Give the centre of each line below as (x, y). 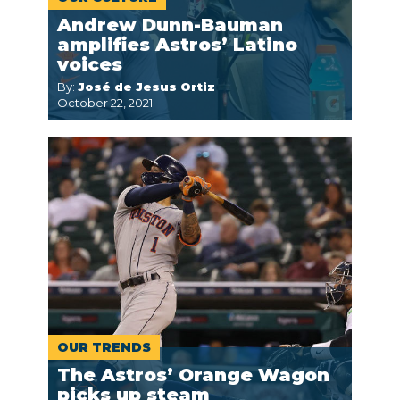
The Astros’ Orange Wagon (193, 375)
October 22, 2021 (105, 103)
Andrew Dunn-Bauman (170, 25)
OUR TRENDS (104, 347)
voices (90, 64)
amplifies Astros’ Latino (177, 45)
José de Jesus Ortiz (146, 87)
